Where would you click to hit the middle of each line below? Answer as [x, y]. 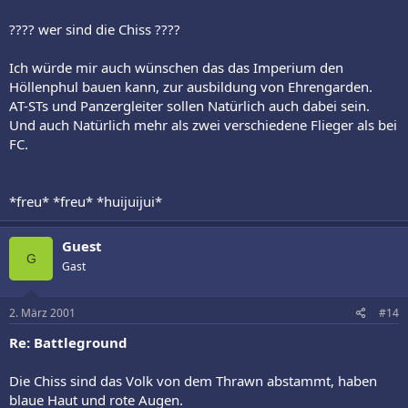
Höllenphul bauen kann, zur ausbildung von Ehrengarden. [191, 86]
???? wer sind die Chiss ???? [95, 29]
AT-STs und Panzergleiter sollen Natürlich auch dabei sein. [189, 105]
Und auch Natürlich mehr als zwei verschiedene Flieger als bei [203, 124]
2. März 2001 [42, 313]
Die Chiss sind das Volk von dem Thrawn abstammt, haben [193, 381]
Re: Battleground [68, 342]
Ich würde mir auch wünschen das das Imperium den [176, 67]
